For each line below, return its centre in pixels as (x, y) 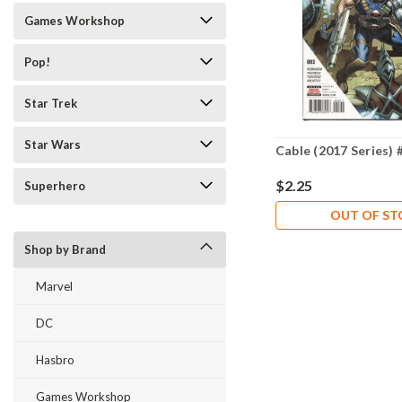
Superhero (55, 186)
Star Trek (51, 103)
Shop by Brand (65, 249)
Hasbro (55, 360)
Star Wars (52, 144)
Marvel (54, 286)
